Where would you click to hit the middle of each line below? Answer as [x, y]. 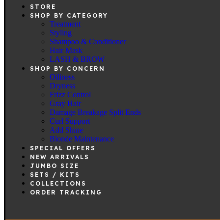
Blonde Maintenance [82, 139]
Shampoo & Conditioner [88, 42]
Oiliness [62, 77]
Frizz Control [70, 95]
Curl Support [70, 121]
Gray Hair [65, 104]
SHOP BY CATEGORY [69, 16]
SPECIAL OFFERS [63, 148]
